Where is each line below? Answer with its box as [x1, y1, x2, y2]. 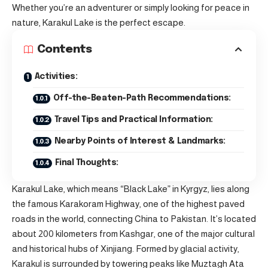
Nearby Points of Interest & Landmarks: [54, 137, 226, 145]
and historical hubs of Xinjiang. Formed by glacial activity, [12, 243, 239, 254]
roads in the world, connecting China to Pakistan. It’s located [12, 214, 256, 224]
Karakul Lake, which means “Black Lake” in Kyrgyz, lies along [12, 184, 249, 194]
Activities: [34, 72, 78, 81]
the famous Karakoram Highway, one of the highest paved [12, 199, 245, 209]
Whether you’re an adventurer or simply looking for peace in [12, 2, 249, 13]
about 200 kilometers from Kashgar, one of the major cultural [12, 229, 255, 239]
